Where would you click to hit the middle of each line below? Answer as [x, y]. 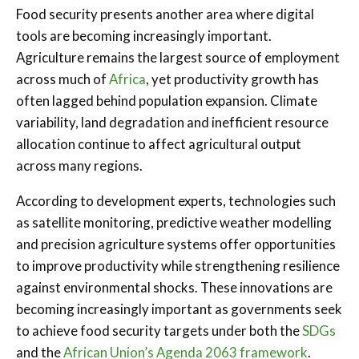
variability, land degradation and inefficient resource [172, 122]
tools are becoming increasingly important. [144, 35]
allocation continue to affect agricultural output [159, 143]
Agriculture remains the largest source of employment [178, 57]
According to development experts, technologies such [176, 200]
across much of [63, 79]
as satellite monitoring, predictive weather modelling [174, 222]
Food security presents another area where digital [165, 14]
